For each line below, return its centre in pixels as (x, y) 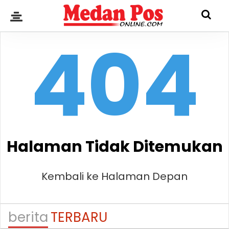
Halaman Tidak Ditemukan (114, 146)
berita (28, 217)
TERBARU (79, 217)
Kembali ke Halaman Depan (114, 176)
